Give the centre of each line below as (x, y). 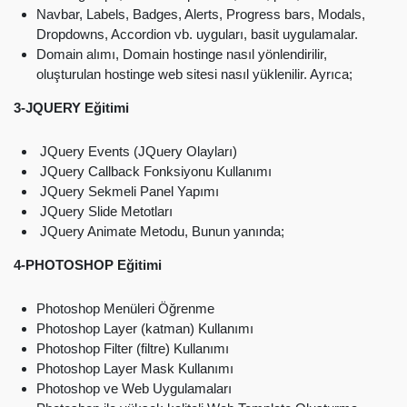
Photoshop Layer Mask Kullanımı (135, 369)
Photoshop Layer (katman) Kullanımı (145, 329)
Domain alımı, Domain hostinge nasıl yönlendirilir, (182, 55)
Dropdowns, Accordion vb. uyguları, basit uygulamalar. (197, 35)
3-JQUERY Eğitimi (71, 108)
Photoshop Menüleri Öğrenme (125, 309)
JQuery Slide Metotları (104, 212)
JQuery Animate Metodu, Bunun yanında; (160, 232)
